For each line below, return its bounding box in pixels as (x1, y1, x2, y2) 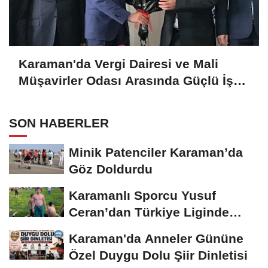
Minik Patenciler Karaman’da (69, 145, 243, 160)
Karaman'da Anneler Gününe (69, 232, 243, 246)
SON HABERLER (9, 116, 109, 130)
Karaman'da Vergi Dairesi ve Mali (19, 57, 218, 71)
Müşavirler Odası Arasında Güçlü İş (19, 74, 233, 88)
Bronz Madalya (69, 222, 159, 236)
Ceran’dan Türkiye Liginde (69, 205, 229, 220)
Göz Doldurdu (69, 162, 153, 176)
